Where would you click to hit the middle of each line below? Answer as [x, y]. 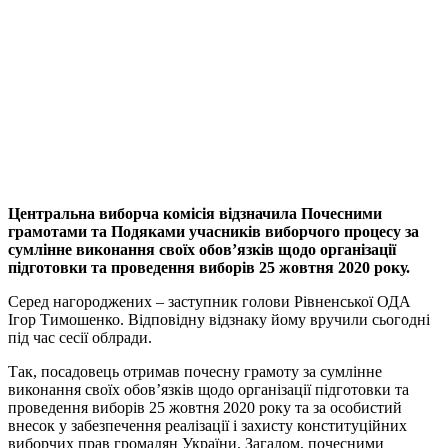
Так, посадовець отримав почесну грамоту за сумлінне [195, 372]
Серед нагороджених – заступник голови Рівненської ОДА [209, 302]
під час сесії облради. [80, 338]
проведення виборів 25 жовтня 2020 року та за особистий [205, 408]
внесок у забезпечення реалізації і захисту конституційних [207, 426]
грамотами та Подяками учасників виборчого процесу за [213, 232]
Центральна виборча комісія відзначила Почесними [195, 214]
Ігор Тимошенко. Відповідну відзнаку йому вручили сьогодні [219, 320]
